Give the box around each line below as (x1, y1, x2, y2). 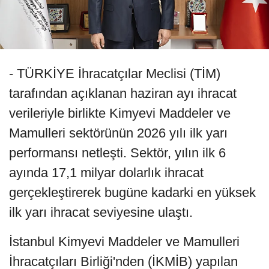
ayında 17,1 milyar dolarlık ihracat (9, 165, 204, 181)
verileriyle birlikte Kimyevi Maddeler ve (9, 106, 231, 121)
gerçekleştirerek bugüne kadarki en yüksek (9, 185, 256, 201)
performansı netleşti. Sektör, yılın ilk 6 (9, 145, 226, 161)
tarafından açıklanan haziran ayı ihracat (9, 86, 237, 101)
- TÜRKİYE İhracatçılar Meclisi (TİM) (9, 66, 220, 82)
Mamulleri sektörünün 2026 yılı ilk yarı (9, 125, 228, 141)
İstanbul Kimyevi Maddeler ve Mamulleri (9, 234, 240, 250)
